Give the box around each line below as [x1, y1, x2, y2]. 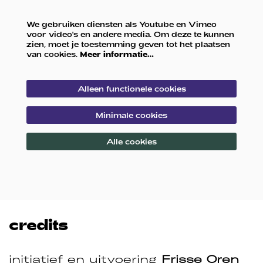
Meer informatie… [80, 49, 154, 58]
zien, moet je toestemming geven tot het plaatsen [26, 39, 230, 48]
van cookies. [26, 49, 80, 58]
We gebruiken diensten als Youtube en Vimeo [26, 19, 217, 28]
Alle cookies [106, 137, 157, 146]
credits [9, 215, 68, 234]
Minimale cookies [96, 111, 167, 120]
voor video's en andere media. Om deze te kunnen [26, 29, 234, 38]
